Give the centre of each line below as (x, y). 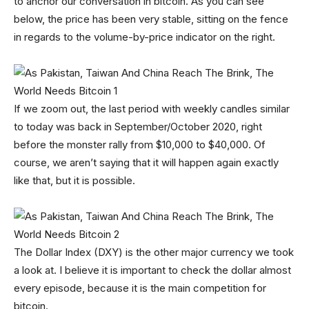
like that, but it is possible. (74, 180)
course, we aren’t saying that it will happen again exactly (146, 162)
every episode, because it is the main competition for (140, 288)
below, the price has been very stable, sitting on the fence (151, 19)
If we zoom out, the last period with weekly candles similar (152, 108)
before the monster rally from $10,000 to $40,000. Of (140, 144)
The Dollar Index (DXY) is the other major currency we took (154, 252)
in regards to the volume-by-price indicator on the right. (144, 37)
